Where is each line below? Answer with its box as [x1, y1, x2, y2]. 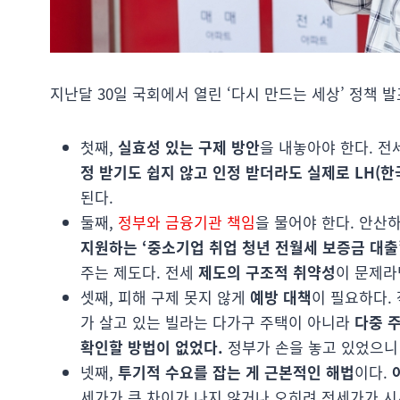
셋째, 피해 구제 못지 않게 [80, 286, 250, 309]
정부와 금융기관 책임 [118, 211, 255, 234]
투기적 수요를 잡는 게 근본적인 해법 [118, 361, 354, 384]
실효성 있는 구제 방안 [118, 136, 260, 159]
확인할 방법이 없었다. [80, 336, 228, 359]
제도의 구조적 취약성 [198, 261, 336, 284]
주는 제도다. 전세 [80, 261, 198, 284]
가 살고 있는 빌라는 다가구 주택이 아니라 [80, 311, 350, 334]
